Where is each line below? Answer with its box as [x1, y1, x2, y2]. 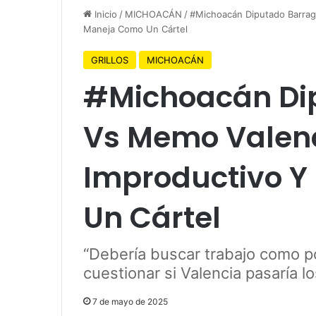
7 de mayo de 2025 [92, 296, 168, 307]
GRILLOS [91, 54, 128, 66]
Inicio [92, 8, 117, 20]
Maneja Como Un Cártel [83, 23, 188, 35]
